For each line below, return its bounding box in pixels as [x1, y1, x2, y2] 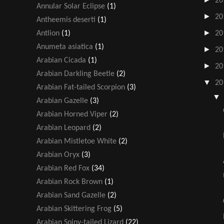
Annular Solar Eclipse [36, 2, 105, 10]
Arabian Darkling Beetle [36, 69, 114, 78]
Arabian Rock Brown [36, 177, 102, 186]
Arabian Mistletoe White [36, 137, 116, 145]
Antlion [36, 29, 59, 37]
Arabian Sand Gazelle [36, 191, 105, 199]
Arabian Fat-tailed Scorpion [36, 83, 125, 91]
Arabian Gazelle [36, 96, 88, 105]
